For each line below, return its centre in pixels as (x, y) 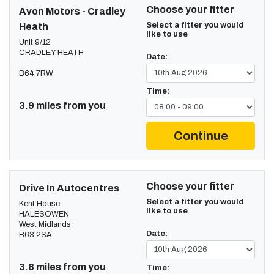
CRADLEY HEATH (51, 52)
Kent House (39, 203)
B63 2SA (35, 235)
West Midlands (45, 224)
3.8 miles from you (62, 267)
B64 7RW (36, 73)
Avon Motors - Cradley (72, 11)
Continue (201, 135)
